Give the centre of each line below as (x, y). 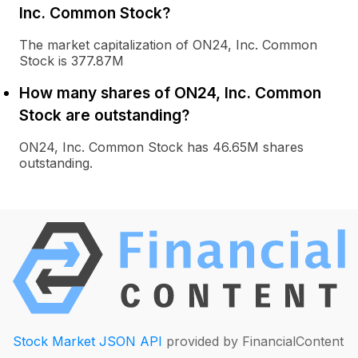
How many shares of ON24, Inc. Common (170, 93)
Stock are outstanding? (104, 115)
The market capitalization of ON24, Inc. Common (168, 45)
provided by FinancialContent (253, 341)
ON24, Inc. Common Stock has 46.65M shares (161, 147)
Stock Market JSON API (88, 341)
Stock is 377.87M (72, 61)
